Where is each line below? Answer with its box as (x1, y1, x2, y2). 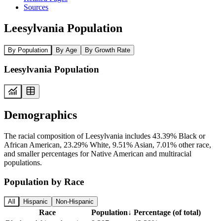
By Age (56, 46, 77, 54)
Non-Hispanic (56, 198, 94, 206)
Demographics (4, 108, 77, 121)
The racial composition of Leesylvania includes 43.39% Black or (4, 131, 205, 140)
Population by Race (4, 176, 84, 187)
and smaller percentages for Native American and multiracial (4, 149, 191, 158)
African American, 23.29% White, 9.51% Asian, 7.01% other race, (4, 140, 211, 149)
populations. (4, 158, 42, 167)
